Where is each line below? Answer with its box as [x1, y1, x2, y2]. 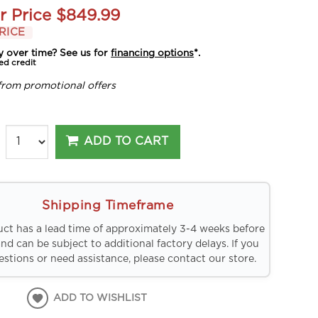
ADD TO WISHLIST [53, 293, 148, 304]
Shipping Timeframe [42, 199, 174, 212]
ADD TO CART [84, 136, 169, 148]
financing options [111, 48, 194, 58]
